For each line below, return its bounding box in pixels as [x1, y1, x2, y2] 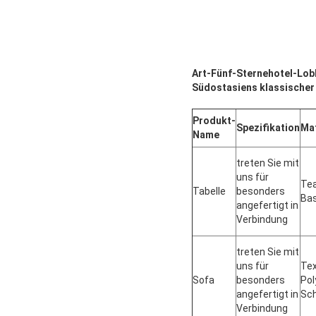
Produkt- [193, 115, 236, 127]
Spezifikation [236, 122, 300, 134]
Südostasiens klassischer [192, 82, 315, 94]
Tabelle [193, 186, 226, 197]
